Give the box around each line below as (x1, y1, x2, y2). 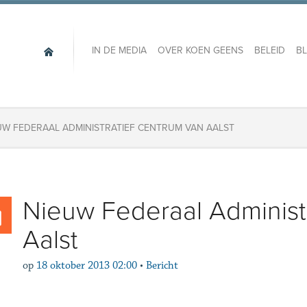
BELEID (254, 45, 285, 57)
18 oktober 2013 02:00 (36, 259, 137, 272)
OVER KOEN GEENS (157, 45, 243, 57)
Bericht (145, 259, 178, 272)
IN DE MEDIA (91, 45, 147, 57)
